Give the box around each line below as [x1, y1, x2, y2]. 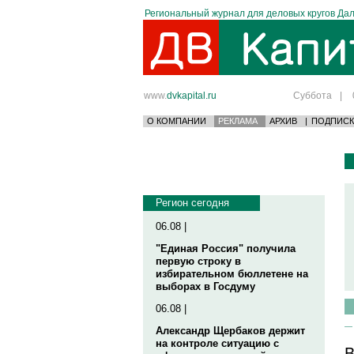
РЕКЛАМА [218, 116, 258, 126]
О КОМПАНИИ [147, 116, 206, 126]
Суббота [293, 90, 332, 100]
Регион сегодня [156, 197, 229, 209]
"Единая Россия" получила [156, 243, 296, 254]
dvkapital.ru [167, 90, 217, 100]
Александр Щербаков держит [156, 325, 305, 337]
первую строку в [156, 255, 241, 267]
